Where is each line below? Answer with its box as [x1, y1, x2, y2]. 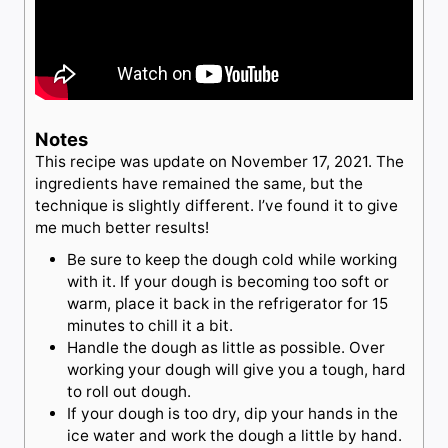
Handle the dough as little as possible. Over [67, 337, 385, 357]
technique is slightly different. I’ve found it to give [35, 195, 398, 215]
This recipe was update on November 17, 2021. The [35, 151, 404, 171]
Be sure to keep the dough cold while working [67, 249, 397, 269]
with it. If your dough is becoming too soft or [67, 271, 389, 291]
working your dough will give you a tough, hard [67, 359, 406, 379]
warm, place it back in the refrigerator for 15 [67, 293, 388, 313]
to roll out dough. [67, 381, 191, 401]
